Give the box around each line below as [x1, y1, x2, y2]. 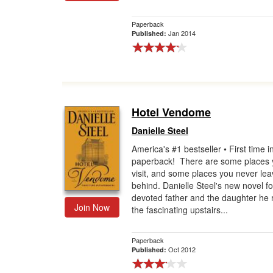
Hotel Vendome [132, 104, 211, 120]
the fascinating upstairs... [132, 204, 228, 216]
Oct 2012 [168, 244, 196, 254]
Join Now [74, 201, 110, 213]
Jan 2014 [168, 28, 196, 38]
